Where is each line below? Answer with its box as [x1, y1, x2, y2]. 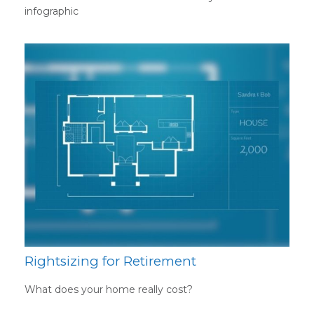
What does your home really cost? [25, 282, 193, 296]
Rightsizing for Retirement [25, 253, 196, 270]
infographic [25, 5, 78, 18]
